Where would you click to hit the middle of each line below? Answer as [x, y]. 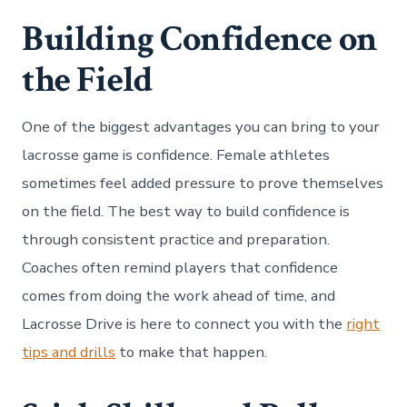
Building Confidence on [200, 39]
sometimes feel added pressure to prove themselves [203, 183]
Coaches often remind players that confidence [180, 267]
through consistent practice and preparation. [176, 239]
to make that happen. [192, 352]
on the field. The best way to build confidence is [186, 211]
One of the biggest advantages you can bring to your [201, 126]
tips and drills [69, 352]
